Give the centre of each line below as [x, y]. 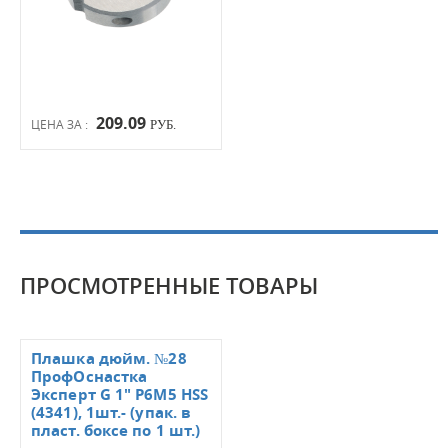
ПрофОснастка [89, 376]
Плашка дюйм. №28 [109, 358]
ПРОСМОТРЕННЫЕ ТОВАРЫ [169, 285]
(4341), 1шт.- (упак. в [111, 412]
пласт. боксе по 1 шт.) [116, 430]
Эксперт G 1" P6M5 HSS [120, 394]
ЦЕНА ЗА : [61, 123]
